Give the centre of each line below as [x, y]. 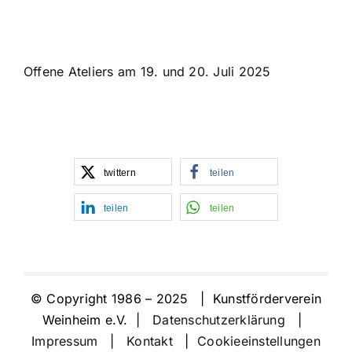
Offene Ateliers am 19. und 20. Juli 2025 [147, 71]
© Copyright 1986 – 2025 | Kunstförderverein [176, 298]
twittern [120, 172]
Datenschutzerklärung [219, 319]
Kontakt [152, 341]
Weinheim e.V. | [97, 319]
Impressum [65, 341]
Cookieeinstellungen [259, 341]
